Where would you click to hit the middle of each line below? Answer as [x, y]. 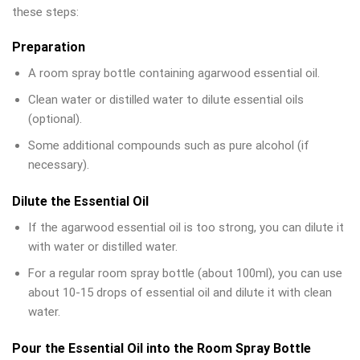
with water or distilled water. [102, 247]
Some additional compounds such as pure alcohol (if [168, 146]
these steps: [45, 12]
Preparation [49, 47]
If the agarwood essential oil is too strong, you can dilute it [186, 228]
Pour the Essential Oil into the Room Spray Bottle [162, 348]
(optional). [55, 119]
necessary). [58, 165]
